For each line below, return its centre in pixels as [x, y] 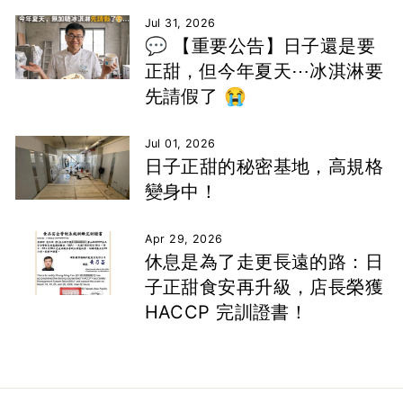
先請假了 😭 [196, 97]
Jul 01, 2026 [180, 144]
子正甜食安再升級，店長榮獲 [264, 287]
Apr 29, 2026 [184, 239]
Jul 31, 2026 [180, 23]
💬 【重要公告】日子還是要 [260, 46]
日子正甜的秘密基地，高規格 [264, 167]
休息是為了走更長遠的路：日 [264, 262]
